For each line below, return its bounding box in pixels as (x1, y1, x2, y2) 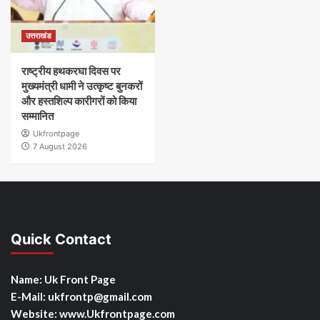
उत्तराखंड (26, 31, 51, 41)
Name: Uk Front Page (11, 273, 116, 286)
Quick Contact (11, 231, 111, 249)
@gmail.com (94, 290, 152, 304)
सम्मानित (21, 109, 54, 124)
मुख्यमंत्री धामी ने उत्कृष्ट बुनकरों (21, 79, 142, 94)
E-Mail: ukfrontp (11, 290, 94, 304)
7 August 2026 (33, 141, 87, 152)
